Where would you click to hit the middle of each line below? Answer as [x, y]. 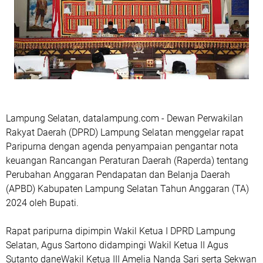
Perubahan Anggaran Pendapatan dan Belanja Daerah [118, 175]
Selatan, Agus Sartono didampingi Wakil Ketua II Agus [117, 245]
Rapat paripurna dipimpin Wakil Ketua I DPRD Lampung [121, 231]
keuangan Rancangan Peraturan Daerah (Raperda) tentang [127, 161]
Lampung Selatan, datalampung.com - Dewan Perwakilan [124, 118]
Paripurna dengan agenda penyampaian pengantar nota [122, 146]
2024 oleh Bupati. [42, 203]
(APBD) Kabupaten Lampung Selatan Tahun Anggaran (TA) [127, 189]
